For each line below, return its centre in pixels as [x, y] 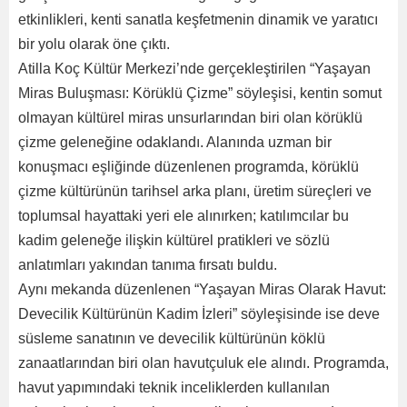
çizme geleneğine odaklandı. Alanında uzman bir [175, 142]
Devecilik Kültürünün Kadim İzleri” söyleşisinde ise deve [199, 314]
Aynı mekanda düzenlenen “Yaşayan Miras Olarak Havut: [202, 289]
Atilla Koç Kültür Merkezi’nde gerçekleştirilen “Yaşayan [194, 69]
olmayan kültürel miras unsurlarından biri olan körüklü [190, 118]
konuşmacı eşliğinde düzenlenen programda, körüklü [189, 167]
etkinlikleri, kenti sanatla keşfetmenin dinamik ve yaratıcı [198, 20]
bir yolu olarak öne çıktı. [96, 44]
